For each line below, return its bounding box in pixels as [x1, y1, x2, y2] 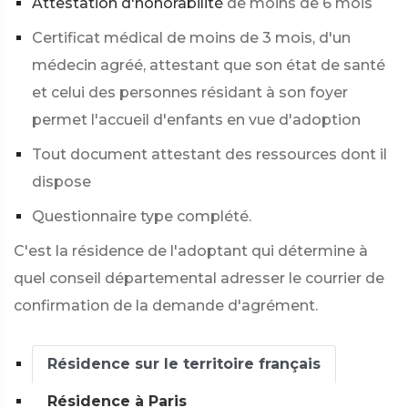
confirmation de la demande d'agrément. [14, 297, 318, 314]
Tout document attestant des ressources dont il [32, 146, 387, 163]
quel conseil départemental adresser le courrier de [14, 270, 384, 287]
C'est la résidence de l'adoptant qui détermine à [14, 242, 368, 260]
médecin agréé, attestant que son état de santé [32, 56, 385, 74]
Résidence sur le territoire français [47, 355, 321, 372]
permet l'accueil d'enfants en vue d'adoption [32, 111, 361, 128]
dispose [32, 173, 91, 190]
